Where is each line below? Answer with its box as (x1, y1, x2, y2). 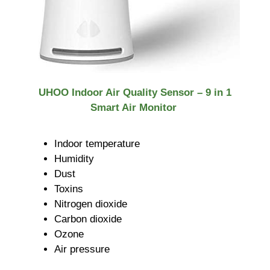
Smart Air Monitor (90, 102, 180, 114)
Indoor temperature (54, 137, 140, 149)
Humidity (54, 152, 94, 165)
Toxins (54, 183, 83, 195)
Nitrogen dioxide (54, 198, 127, 210)
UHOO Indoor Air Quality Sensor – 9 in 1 (39, 87, 231, 99)
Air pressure (54, 243, 110, 255)
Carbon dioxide (54, 213, 122, 225)
